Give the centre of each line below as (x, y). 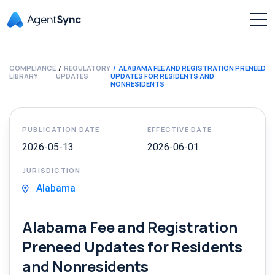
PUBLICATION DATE (61, 129)
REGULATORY (87, 68)
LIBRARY (24, 76)
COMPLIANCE (33, 68)
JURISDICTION (52, 170)
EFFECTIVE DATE (180, 129)
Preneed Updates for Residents (133, 246)
